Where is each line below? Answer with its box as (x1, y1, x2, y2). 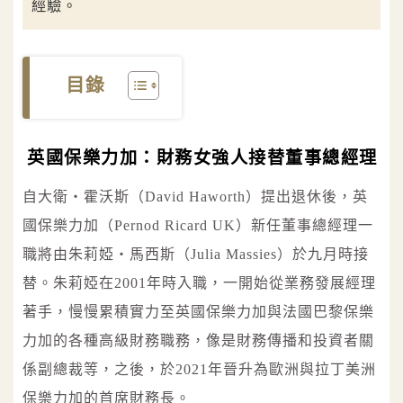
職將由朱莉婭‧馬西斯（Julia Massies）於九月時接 (22, 246, 369, 263)
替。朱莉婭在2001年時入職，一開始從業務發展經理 (22, 275, 376, 291)
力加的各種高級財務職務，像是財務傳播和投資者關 (22, 333, 374, 349)
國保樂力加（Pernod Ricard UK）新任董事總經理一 (22, 218, 373, 234)
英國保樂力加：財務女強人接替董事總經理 (27, 148, 378, 168)
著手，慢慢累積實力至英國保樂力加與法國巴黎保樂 (22, 304, 374, 320)
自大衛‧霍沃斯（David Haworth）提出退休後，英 (22, 189, 368, 205)
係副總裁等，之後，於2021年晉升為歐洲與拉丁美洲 (22, 362, 376, 378)
